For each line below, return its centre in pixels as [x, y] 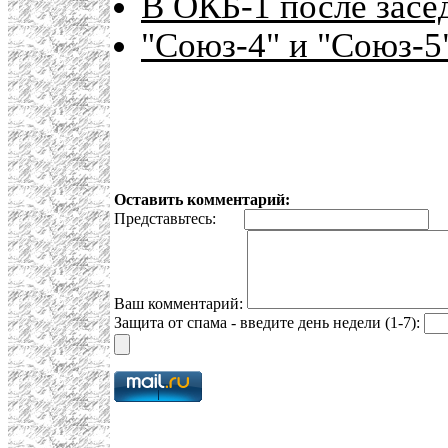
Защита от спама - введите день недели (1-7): [269, 323]
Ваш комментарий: [180, 304]
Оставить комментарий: [202, 200]
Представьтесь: [179, 219]
